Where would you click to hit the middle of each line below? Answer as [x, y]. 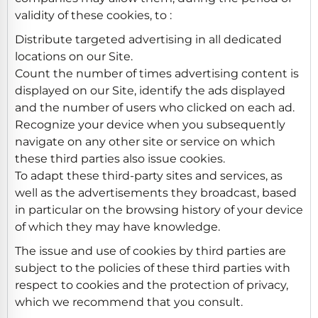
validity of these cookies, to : [93, 15]
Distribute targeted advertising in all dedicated [148, 39]
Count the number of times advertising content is [157, 73]
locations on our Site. [74, 56]
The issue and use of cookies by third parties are [150, 251]
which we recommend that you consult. [129, 302]
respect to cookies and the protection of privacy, [152, 285]
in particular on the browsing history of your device [159, 209]
